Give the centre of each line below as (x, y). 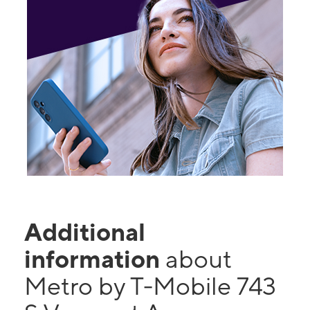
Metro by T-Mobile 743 (150, 286)
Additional (85, 232)
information (95, 259)
